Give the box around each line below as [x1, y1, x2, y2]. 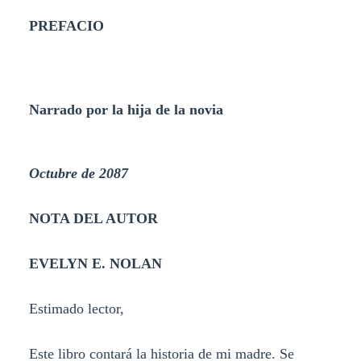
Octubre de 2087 [28, 165, 128, 182]
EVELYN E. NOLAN [28, 255, 162, 272]
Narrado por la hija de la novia [28, 101, 223, 118]
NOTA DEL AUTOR [28, 210, 158, 227]
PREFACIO [28, 18, 104, 35]
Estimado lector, [28, 301, 124, 317]
